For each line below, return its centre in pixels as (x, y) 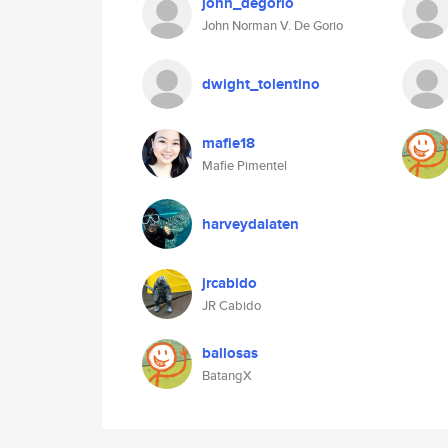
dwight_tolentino (261, 84)
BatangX (227, 375)
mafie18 (228, 143)
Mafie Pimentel (244, 165)
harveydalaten (250, 224)
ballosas (230, 353)
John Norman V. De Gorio (272, 25)
